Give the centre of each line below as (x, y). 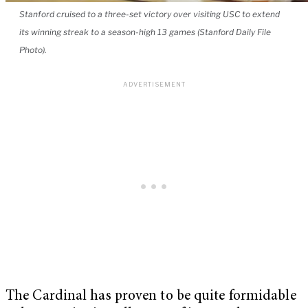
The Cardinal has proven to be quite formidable (151, 296)
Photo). (33, 49)
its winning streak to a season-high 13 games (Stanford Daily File (145, 32)
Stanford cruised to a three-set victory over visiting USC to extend (150, 14)
